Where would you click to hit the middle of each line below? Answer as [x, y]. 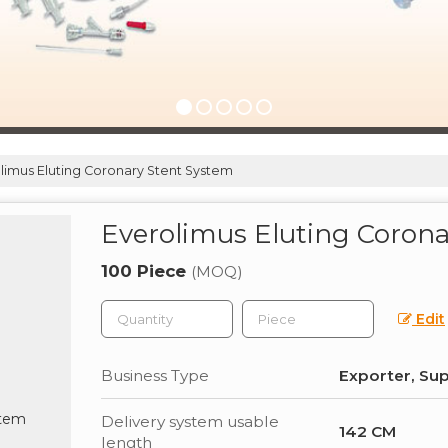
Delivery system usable [190, 421]
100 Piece [146, 270]
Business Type [155, 375]
